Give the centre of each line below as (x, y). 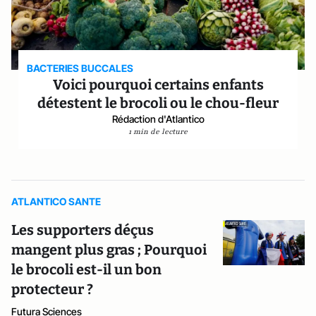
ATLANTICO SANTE (56, 201)
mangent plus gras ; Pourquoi (109, 250)
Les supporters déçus (83, 230)
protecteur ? (52, 289)
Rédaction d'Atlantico (158, 119)
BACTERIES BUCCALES (81, 68)
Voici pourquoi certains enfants (158, 85)
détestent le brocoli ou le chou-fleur (158, 103)
